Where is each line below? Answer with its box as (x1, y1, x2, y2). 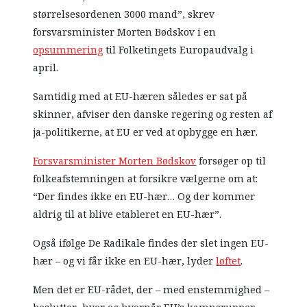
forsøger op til (196, 153, 267, 169)
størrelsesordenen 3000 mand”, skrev (33, 7, 215, 23)
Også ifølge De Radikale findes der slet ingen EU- (33, 236, 269, 251)
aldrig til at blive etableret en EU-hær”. (33, 207, 222, 223)
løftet (216, 254, 241, 269)
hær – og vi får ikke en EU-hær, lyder (33, 254, 217, 269)
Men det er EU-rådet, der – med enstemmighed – (33, 282, 270, 298)
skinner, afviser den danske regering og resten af (33, 107, 273, 123)
